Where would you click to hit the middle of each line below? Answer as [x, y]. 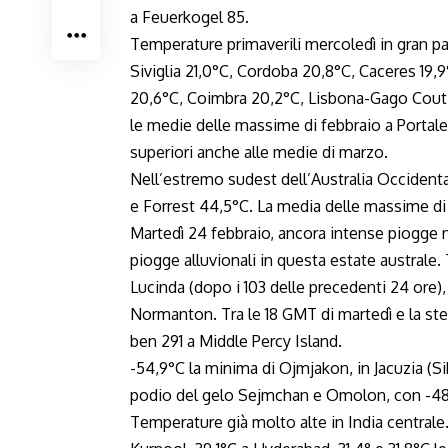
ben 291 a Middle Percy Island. [236, 341]
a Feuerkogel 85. [189, 17]
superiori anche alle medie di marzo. [259, 152]
